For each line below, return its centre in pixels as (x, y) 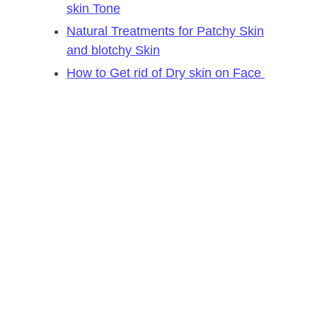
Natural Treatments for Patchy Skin (165, 31)
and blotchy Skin (113, 50)
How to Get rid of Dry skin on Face (166, 73)
